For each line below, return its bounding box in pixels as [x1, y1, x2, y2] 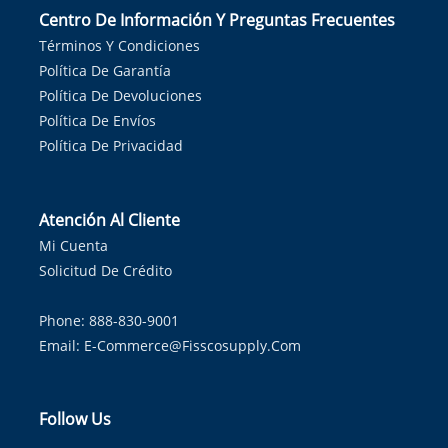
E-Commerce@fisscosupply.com [84, 336, 301, 355]
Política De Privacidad [39, 136, 183, 155]
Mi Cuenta [39, 236, 108, 255]
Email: [39, 336, 84, 355]
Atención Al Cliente [39, 209, 180, 231]
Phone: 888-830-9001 [39, 311, 179, 330]
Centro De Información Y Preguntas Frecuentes [39, 9, 395, 31]
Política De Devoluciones [39, 86, 202, 105]
